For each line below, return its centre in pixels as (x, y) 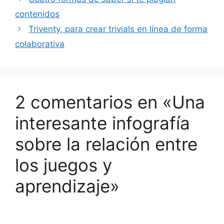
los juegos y (63, 165)
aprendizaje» (67, 186)
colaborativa (40, 44)
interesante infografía (102, 123)
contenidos (37, 14)
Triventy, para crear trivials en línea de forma (118, 29)
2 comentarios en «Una (110, 102)
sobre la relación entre (106, 144)
